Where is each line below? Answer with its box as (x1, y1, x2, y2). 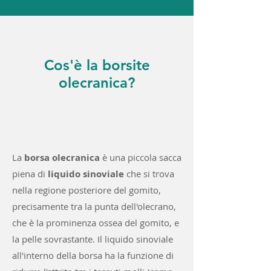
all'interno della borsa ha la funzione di (12, 249, 174, 261)
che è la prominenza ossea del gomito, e (12, 217, 179, 229)
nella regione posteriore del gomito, (12, 184, 161, 196)
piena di (12, 168, 48, 180)
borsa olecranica (24, 151, 102, 164)
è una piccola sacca (102, 151, 181, 163)
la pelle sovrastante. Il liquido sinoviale (12, 233, 173, 245)
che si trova (124, 168, 174, 180)
